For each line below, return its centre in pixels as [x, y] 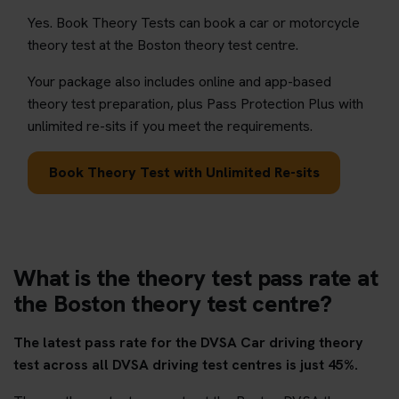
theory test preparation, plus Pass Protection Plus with [195, 103]
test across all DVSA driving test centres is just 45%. [186, 364]
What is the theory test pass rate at [196, 277]
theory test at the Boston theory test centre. [163, 45]
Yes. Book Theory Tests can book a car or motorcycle [194, 22]
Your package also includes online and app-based [179, 81]
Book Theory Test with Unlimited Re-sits [184, 172]
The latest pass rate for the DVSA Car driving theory [188, 342]
